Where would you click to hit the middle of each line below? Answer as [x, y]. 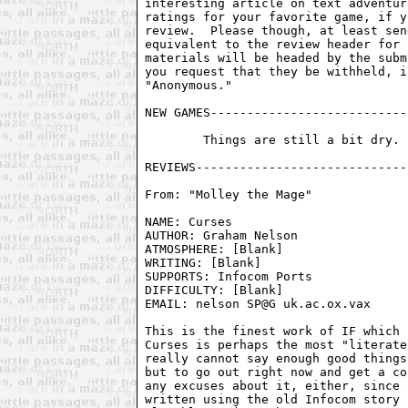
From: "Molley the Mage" [233, 194]
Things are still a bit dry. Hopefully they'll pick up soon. [174, 139]
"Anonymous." [189, 85]
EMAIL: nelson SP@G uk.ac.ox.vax [258, 303]
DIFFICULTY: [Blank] [214, 290]
